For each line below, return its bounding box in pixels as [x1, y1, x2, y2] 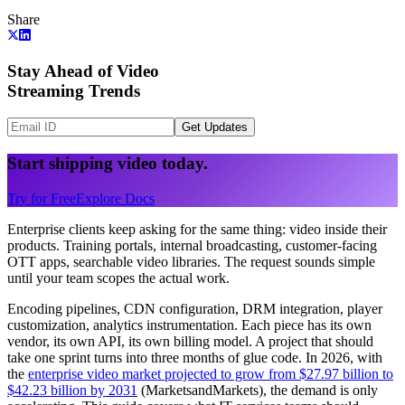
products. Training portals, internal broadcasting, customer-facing [7, 237, 377, 253]
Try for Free [7, 190, 76, 206]
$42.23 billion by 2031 [7, 381, 137, 398]
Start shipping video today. [7, 154, 208, 174]
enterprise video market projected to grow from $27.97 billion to [28, 365, 393, 381]
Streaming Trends [7, 80, 140, 100]
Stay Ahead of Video [7, 61, 159, 80]
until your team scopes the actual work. [7, 269, 230, 286]
